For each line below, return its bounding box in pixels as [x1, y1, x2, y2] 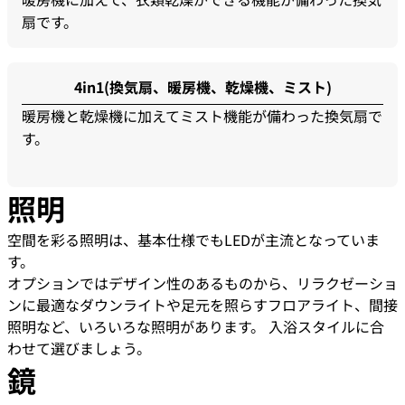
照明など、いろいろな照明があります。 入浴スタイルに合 [7, 316, 384, 338]
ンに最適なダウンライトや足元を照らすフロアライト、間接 [7, 294, 398, 316]
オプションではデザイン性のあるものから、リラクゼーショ [7, 272, 398, 295]
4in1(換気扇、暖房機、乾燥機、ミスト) [73, 76, 332, 99]
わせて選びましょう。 [7, 337, 151, 360]
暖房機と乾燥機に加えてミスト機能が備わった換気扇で [22, 105, 382, 127]
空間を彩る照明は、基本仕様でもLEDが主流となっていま [7, 229, 380, 251]
